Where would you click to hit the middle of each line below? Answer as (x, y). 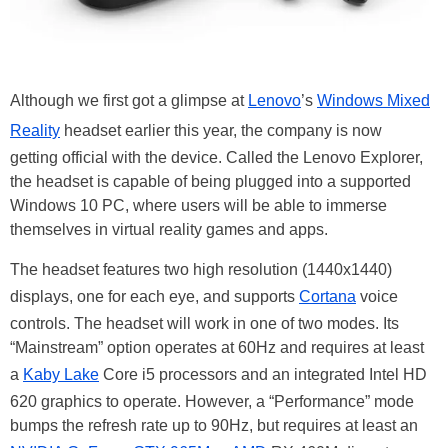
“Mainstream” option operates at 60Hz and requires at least (217, 348)
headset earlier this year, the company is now (221, 131)
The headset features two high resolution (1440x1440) (201, 270)
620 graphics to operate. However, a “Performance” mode (212, 402)
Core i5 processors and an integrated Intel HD (263, 375)
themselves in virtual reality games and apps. (169, 230)
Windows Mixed (373, 101)
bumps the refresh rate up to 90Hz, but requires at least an (214, 426)
